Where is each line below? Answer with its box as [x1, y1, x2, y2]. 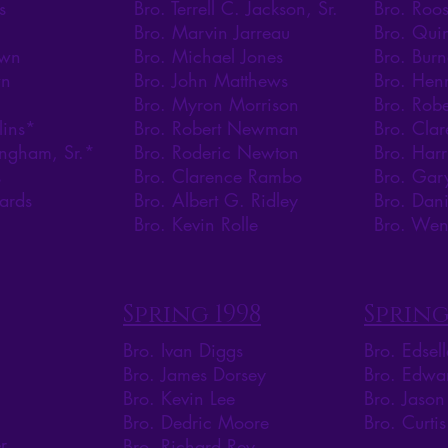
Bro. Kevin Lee [123, 386, 235, 411]
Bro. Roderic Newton [134, 140, 299, 165]
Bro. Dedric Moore [123, 410, 269, 435]
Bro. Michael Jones [134, 44, 283, 69]
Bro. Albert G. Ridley [134, 188, 298, 213]
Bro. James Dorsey [123, 362, 266, 387]
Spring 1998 [123, 299, 261, 332]
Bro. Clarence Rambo [134, 164, 302, 189]
